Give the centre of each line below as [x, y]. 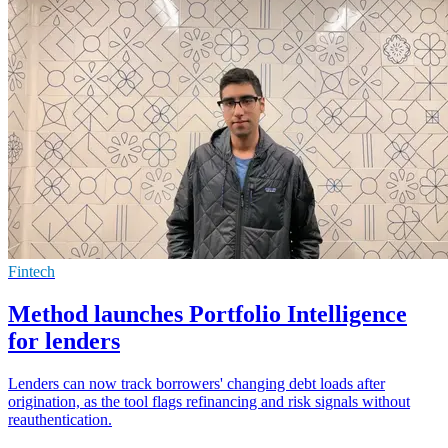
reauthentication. [60, 419]
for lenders [64, 341]
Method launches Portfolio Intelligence [207, 314]
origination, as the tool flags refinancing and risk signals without [209, 401]
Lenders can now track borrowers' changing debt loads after [196, 383]
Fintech [31, 272]
